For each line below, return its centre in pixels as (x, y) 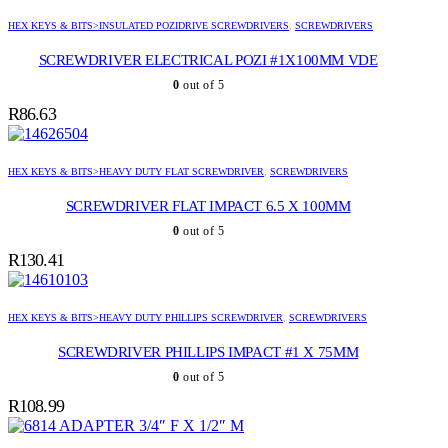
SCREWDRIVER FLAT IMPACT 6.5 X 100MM (208, 206)
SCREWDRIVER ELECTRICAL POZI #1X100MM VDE (208, 60)
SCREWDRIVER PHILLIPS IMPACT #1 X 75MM (208, 352)
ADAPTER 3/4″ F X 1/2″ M (151, 426)
